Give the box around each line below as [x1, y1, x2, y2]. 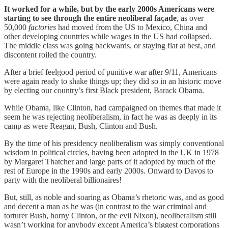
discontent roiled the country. [4, 50, 99, 59]
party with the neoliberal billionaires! [4, 175, 122, 184]
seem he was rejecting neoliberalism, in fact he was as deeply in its [4, 112, 217, 121]
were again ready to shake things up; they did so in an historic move [4, 76, 221, 85]
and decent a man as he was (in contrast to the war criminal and [4, 202, 207, 211]
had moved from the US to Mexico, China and [56, 22, 207, 32]
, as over [177, 13, 204, 22]
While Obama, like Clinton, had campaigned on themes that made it [4, 103, 221, 112]
